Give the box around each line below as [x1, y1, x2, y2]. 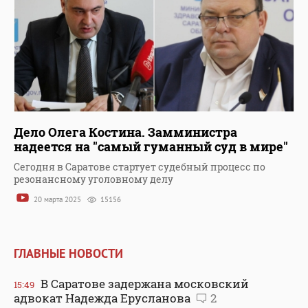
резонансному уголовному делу [14, 173, 173, 186]
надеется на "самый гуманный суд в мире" [14, 138, 288, 155]
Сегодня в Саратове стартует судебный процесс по [14, 160, 265, 174]
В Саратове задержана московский [38, 275, 249, 291]
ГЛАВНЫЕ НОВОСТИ [14, 245, 123, 261]
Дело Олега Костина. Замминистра [14, 124, 237, 141]
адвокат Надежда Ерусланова [14, 289, 193, 306]
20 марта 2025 [32, 195, 83, 205]
